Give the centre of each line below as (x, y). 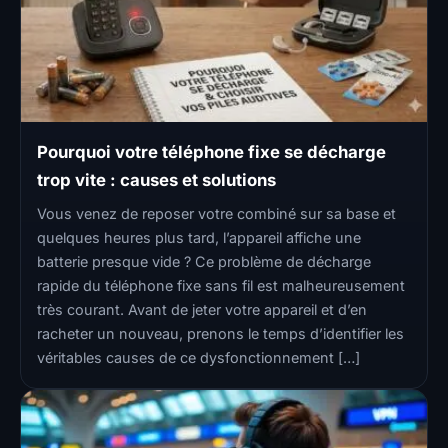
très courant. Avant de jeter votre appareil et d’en (202, 310)
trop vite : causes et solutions (156, 180)
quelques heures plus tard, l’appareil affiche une (199, 238)
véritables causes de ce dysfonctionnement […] (198, 358)
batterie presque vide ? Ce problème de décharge (204, 262)
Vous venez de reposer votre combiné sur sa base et (216, 214)
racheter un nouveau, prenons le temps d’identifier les (220, 334)
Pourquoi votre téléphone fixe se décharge (211, 152)
